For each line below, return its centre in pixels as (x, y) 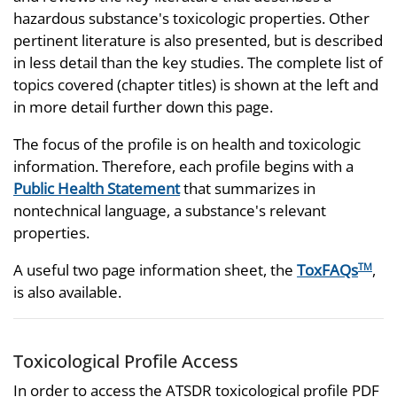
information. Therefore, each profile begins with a (183, 166)
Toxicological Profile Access (126, 360)
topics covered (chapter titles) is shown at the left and (196, 84)
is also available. (67, 292)
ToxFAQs (327, 269)
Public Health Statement (97, 188)
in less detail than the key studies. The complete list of (198, 62)
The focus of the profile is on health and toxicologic (187, 144)
